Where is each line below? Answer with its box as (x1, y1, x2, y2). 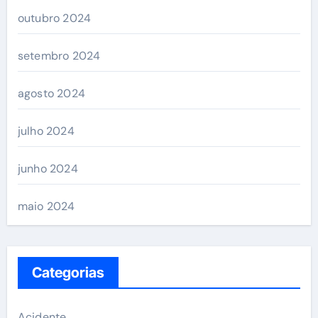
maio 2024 (17, 198, 75, 214)
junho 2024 (17, 160, 78, 176)
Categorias (31, 263, 104, 281)
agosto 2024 (17, 85, 85, 101)
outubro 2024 (17, 10, 92, 26)
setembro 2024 (17, 48, 101, 63)
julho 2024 (17, 123, 75, 138)
